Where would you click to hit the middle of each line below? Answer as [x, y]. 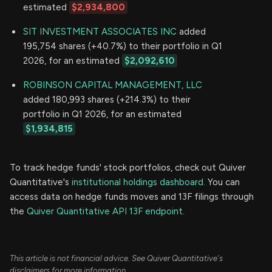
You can [223, 182]
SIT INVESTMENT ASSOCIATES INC [100, 31]
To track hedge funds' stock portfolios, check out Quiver [128, 167]
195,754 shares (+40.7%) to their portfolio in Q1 [123, 46]
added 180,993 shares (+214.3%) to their [107, 99]
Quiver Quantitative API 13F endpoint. [106, 211]
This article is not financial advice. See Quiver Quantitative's [116, 258]
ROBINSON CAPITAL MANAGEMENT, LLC [113, 85]
